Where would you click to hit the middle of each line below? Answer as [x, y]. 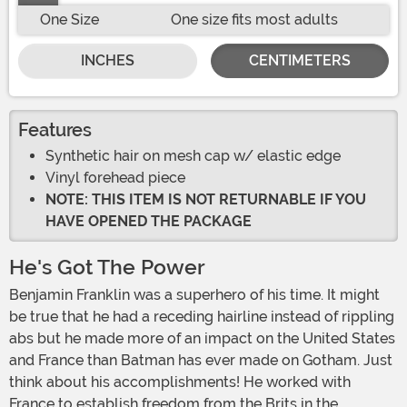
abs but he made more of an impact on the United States [202, 339]
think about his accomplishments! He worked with [180, 382]
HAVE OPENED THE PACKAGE [149, 222]
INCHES [107, 61]
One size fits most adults [254, 20]
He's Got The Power [107, 268]
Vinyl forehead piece [115, 178]
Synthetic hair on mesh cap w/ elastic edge [193, 156]
